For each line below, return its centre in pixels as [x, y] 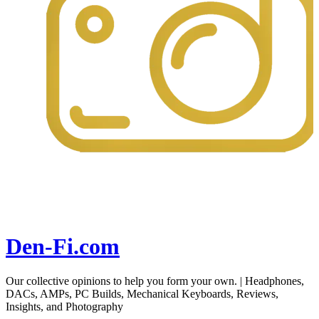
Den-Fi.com [63, 246]
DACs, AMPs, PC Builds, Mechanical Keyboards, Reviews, [142, 294]
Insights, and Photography [64, 307]
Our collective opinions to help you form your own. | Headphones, [155, 281]
